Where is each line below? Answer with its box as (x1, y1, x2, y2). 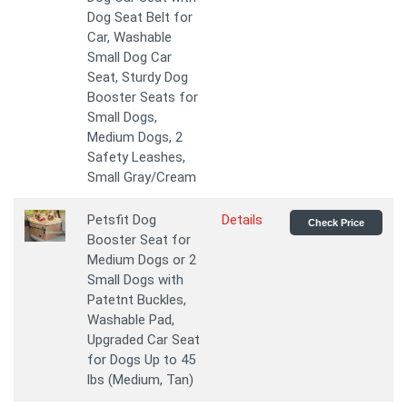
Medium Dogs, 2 (87, 129, 183, 146)
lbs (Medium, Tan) (87, 372, 194, 389)
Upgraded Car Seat (87, 332, 200, 349)
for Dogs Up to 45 (87, 352, 195, 369)
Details (222, 212, 263, 229)
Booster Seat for (87, 232, 191, 249)
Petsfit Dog (87, 212, 156, 229)
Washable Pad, (87, 312, 174, 329)
